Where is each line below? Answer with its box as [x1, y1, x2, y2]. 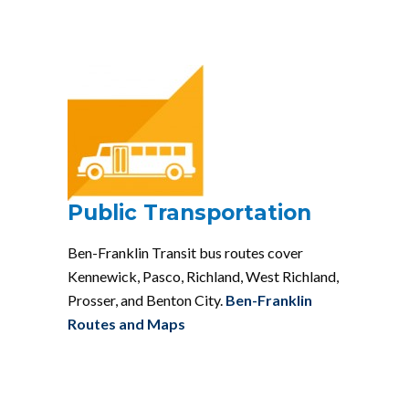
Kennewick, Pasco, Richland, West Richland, [68, 267, 339, 285]
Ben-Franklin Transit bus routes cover [68, 243, 303, 261]
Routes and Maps [68, 314, 185, 332]
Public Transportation [68, 199, 311, 225]
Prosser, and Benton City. [68, 290, 225, 309]
